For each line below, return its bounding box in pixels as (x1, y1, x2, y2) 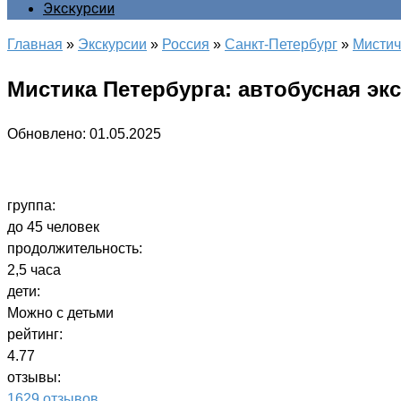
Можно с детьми (7, 304, 114, 320)
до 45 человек (7, 218, 99, 235)
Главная (7, 37, 63, 52)
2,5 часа (7, 261, 61, 277)
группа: (7, 197, 55, 213)
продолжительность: (7, 240, 142, 256)
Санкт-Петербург (225, 37, 337, 52)
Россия (162, 37, 209, 52)
